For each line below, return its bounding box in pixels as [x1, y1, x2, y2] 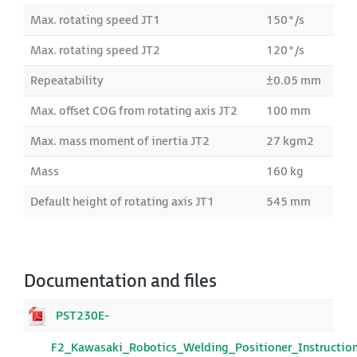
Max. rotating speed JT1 [30, 13, 160, 28]
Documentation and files [24, 271, 217, 292]
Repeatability [30, 73, 104, 88]
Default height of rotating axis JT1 [30, 194, 214, 210]
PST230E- [56, 308, 110, 324]
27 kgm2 [266, 134, 314, 149]
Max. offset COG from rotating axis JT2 [30, 104, 237, 119]
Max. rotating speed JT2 [30, 43, 160, 58]
